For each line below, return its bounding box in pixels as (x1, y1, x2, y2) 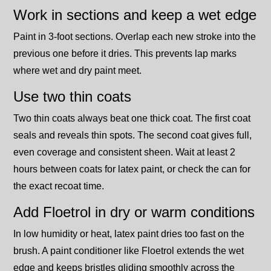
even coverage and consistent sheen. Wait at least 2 (13, 147, 235, 158)
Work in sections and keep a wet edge (13, 7, 256, 24)
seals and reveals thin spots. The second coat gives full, (13, 130, 252, 141)
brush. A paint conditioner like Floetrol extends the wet (13, 246, 244, 256)
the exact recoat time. (13, 181, 104, 192)
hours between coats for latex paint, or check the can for (13, 164, 250, 175)
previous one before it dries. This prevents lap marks (13, 48, 237, 59)
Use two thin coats (13, 88, 131, 105)
